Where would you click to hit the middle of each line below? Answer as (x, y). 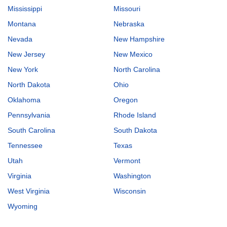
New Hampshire (139, 39)
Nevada (20, 39)
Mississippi (25, 8)
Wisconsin (130, 191)
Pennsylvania (29, 115)
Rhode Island (135, 115)
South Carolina (31, 130)
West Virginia (29, 191)
